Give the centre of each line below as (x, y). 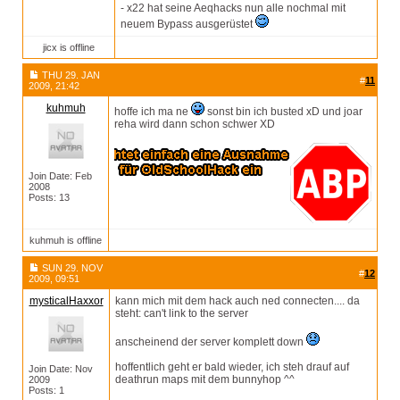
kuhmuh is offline (66, 241)
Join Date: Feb (60, 176)
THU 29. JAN (71, 75)
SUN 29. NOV (72, 268)
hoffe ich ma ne (153, 112)
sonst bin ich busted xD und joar (283, 112)
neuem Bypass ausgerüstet (188, 25)
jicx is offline (69, 48)
